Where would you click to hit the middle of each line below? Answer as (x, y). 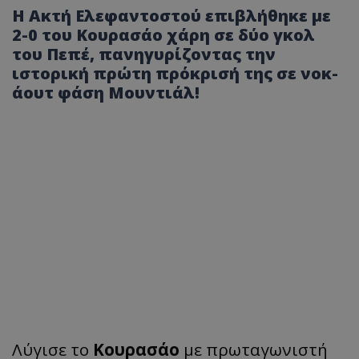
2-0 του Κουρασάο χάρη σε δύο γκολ (163, 34)
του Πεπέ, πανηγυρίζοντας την (144, 54)
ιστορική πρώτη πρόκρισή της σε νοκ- (175, 73)
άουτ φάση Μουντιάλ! (106, 92)
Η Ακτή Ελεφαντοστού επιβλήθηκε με (171, 15)
